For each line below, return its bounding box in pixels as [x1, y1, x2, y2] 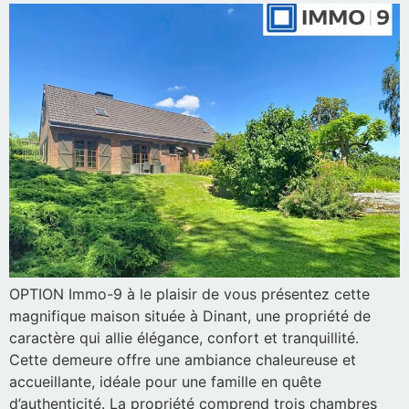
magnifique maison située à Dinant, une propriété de [9, 306, 371, 325]
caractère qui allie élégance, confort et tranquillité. [9, 328, 359, 347]
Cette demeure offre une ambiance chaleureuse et [9, 350, 356, 369]
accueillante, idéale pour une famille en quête [9, 372, 321, 391]
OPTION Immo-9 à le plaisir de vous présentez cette [9, 284, 370, 303]
